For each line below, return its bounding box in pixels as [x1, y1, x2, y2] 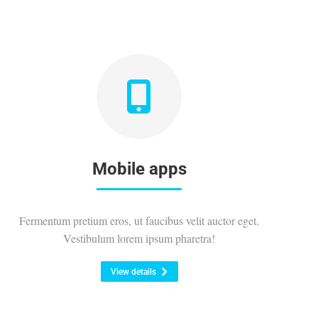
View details [110, 267, 156, 277]
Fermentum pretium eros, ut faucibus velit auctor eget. [19, 213, 259, 228]
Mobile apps [92, 159, 187, 179]
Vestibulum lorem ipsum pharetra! [63, 231, 215, 246]
